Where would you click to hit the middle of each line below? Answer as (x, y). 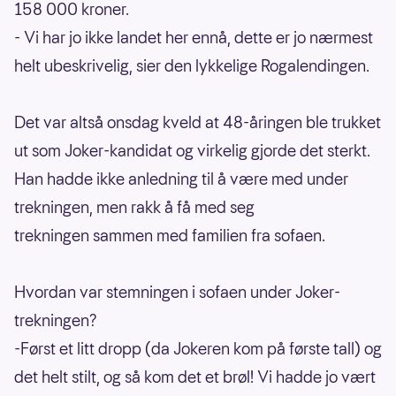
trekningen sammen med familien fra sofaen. (170, 236)
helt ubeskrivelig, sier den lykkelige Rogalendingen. (192, 66)
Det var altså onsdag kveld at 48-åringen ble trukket (198, 123)
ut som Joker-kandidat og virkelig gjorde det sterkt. (192, 151)
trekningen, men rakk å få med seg (134, 208)
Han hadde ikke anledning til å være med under (181, 179)
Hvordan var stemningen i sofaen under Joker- (177, 293)
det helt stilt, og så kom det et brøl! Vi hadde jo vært (195, 377)
